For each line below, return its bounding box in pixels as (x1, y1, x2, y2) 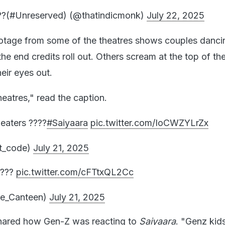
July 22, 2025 (147, 10, 204, 21)
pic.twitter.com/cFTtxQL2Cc (16, 166, 134, 177)
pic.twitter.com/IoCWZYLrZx (90, 117, 208, 128)
